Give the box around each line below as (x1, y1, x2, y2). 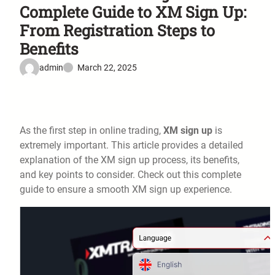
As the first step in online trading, (20, 125, 163, 137)
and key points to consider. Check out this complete (20, 169, 241, 181)
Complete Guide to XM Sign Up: (20, 1, 246, 22)
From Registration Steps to (20, 20, 215, 41)
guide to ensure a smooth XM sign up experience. (20, 184, 232, 196)
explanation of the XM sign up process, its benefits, (20, 154, 239, 166)
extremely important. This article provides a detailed (20, 139, 243, 152)
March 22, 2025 (77, 63, 137, 73)
